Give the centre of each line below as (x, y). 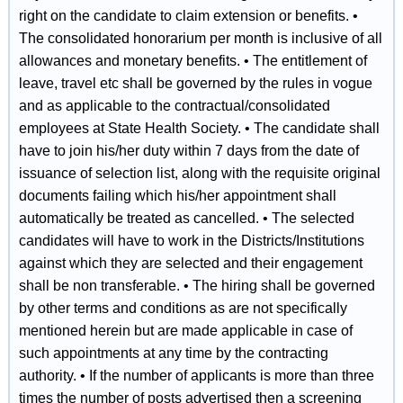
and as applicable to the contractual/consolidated (174, 106)
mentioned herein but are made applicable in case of (185, 331)
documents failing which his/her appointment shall (177, 196)
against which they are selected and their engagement (190, 263)
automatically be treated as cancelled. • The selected (186, 218)
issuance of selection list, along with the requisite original (199, 173)
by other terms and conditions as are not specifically (183, 308)
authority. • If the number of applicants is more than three (196, 376)
